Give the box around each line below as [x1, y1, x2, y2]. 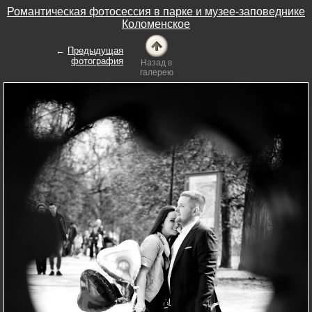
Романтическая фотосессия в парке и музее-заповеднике [7, 5, 305, 17]
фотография [71, 56, 123, 66]
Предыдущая [68, 45, 123, 56]
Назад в [141, 58, 172, 68]
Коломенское [122, 17, 190, 30]
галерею [139, 68, 173, 77]
